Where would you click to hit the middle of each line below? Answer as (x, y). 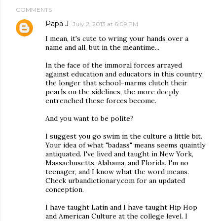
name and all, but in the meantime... (102, 47)
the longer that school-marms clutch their (116, 83)
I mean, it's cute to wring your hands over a (117, 38)
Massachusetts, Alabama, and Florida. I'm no (117, 163)
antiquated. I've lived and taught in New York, (119, 154)
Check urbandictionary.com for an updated (115, 181)
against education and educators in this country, (124, 74)
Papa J (57, 24)
